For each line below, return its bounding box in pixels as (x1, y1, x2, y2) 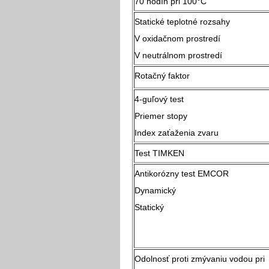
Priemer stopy (134, 110, 231, 121)
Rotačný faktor (134, 70, 190, 80)
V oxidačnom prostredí (134, 33, 220, 43)
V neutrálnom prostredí (134, 50, 222, 60)
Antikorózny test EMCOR (134, 168, 236, 178)
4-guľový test (134, 94, 251, 104)
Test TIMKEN (134, 148, 184, 158)
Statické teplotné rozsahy (134, 16, 230, 26)
